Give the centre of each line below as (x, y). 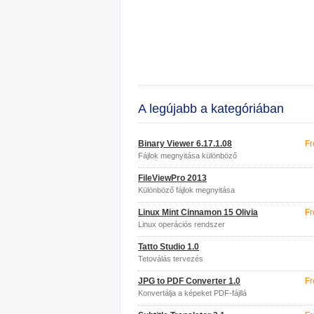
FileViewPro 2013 (172, 178)
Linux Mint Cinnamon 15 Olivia (198, 212)
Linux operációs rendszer (182, 224)
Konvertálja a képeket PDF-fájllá (192, 293)
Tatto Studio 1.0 (169, 247)
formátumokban (165, 163)
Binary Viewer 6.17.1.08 (185, 144)
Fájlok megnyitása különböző (187, 156)
